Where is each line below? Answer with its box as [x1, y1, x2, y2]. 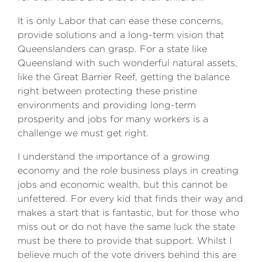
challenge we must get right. [18, 128, 149, 138]
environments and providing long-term [18, 100, 196, 110]
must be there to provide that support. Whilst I [18, 236, 232, 246]
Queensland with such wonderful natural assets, [18, 58, 237, 68]
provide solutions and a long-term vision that [18, 30, 224, 40]
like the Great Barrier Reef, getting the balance [18, 72, 230, 82]
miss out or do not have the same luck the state [18, 222, 235, 232]
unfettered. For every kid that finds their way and [18, 194, 243, 204]
